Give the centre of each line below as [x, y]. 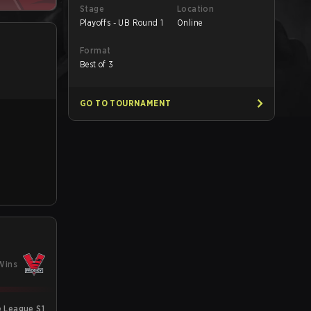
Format [95, 50]
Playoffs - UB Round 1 [122, 23]
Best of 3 [97, 64]
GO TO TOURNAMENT [126, 103]
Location [196, 9]
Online [190, 23]
